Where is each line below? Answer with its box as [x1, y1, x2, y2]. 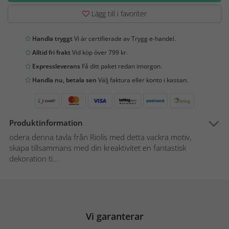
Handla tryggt [31, 34, 73, 43]
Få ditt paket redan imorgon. [80, 62, 162, 71]
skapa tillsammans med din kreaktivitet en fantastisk [9, 143, 186, 153]
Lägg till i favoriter [89, 9, 147, 19]
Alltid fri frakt [31, 48, 71, 57]
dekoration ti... [9, 153, 59, 164]
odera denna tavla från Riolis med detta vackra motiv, [9, 132, 191, 143]
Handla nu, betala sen [31, 76, 97, 85]
